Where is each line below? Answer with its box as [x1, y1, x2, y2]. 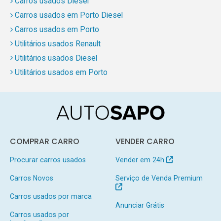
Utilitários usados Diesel [14, 53, 97, 63]
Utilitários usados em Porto [14, 68, 108, 77]
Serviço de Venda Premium [115, 174, 203, 182]
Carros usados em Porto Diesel [14, 10, 123, 20]
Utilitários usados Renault [14, 39, 101, 49]
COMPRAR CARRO [9, 136, 79, 147]
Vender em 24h [115, 156, 166, 164]
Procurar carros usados [9, 156, 86, 164]
